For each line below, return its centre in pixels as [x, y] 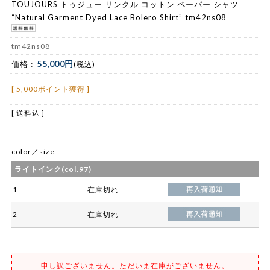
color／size [33, 152]
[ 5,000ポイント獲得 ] [51, 89]
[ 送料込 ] [28, 113]
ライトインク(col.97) [53, 169]
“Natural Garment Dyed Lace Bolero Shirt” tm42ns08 [119, 17]
